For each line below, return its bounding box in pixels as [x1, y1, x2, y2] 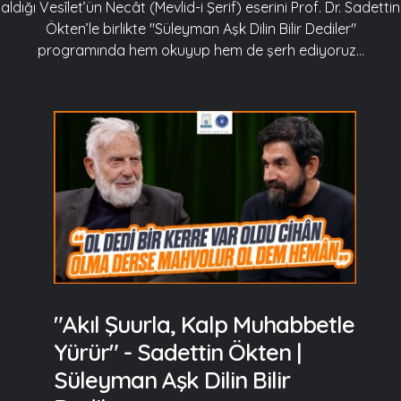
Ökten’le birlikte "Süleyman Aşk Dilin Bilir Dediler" [45, 20, 356, 38]
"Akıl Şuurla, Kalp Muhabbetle [54, 310, 354, 340]
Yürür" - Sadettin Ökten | [54, 337, 301, 368]
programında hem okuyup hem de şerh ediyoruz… [37, 41, 364, 59]
